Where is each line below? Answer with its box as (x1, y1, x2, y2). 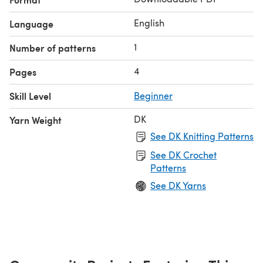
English (134, 16, 164, 29)
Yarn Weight (9, 113, 62, 127)
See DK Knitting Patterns (150, 129, 254, 142)
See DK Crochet (150, 148, 217, 161)
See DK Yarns (150, 178, 206, 191)
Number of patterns (9, 41, 96, 55)
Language (9, 16, 53, 31)
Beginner (134, 89, 173, 102)
